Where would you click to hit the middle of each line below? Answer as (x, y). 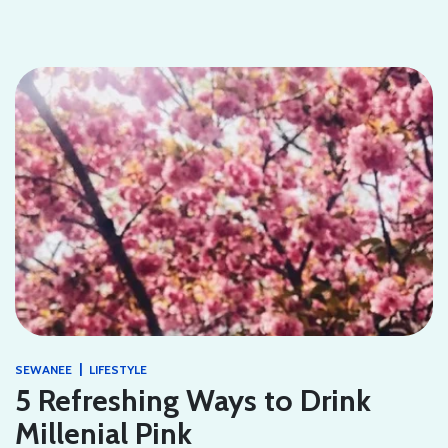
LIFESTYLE (118, 370)
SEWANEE (43, 370)
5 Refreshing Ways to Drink (193, 401)
